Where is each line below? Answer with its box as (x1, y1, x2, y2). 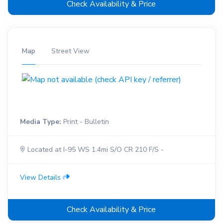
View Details (20, 172, 63, 182)
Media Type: (20, 116, 61, 126)
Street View (51, 46, 90, 56)
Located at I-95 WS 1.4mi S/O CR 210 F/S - (25, 144, 164, 154)
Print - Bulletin (61, 116, 109, 126)
